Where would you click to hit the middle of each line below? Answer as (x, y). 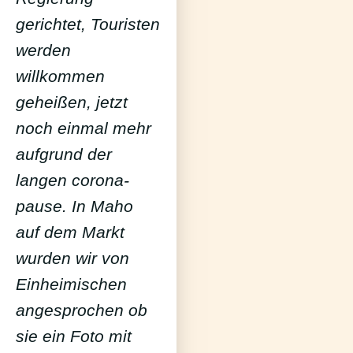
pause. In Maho (74, 206)
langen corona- (72, 180)
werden (43, 50)
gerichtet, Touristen (88, 24)
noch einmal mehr (84, 128)
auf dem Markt (70, 232)
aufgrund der (64, 154)
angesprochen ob (82, 310)
